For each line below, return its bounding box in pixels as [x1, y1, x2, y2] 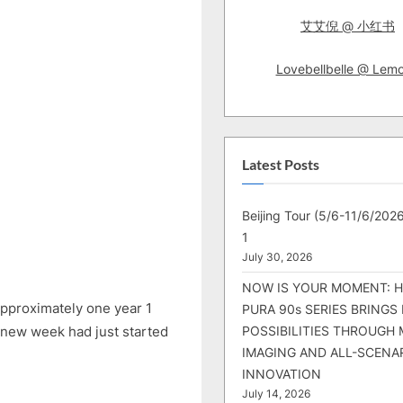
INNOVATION [242, 366, 321, 382]
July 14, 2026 [242, 388, 310, 401]
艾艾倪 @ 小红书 [300, 17, 395, 33]
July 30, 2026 [242, 251, 312, 264]
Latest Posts [242, 156, 319, 173]
